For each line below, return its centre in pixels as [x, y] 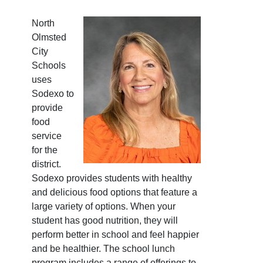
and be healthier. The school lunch [103, 248]
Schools [49, 65]
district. [46, 164]
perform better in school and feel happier [115, 234]
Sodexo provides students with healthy [112, 178]
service [47, 136]
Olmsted [49, 37]
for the [45, 150]
